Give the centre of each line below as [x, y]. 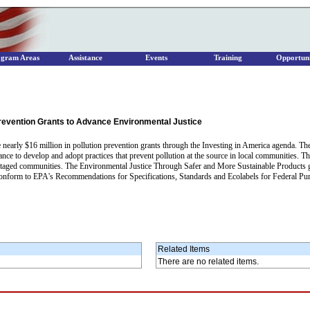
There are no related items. [208, 262]
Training [228, 58]
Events [156, 58]
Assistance [85, 58]
